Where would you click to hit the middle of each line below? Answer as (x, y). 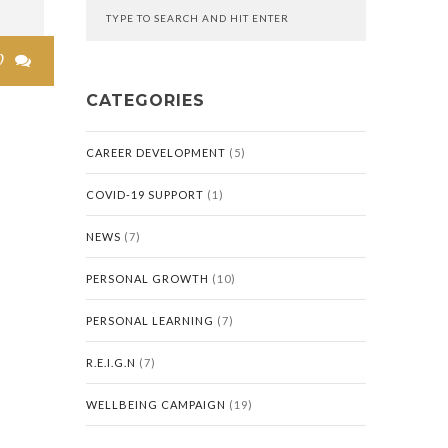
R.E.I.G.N (111, 362)
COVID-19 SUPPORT (145, 194)
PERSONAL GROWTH (147, 278)
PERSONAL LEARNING (150, 320)
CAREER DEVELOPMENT (156, 152)
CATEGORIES (145, 100)
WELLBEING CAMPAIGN (156, 404)
